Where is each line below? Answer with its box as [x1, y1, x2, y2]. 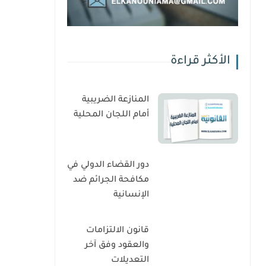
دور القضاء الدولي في [67, 161, 149, 170]
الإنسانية [113, 191, 149, 200]
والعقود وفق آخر [85, 241, 149, 251]
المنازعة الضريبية [82, 96, 149, 105]
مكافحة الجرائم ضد [73, 176, 149, 185]
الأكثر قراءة [170, 55, 230, 68]
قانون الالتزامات [86, 226, 149, 236]
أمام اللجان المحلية [74, 110, 149, 120]
